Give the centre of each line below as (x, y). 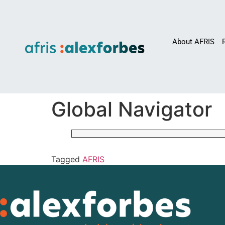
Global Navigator (132, 109)
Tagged (67, 159)
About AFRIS (194, 42)
